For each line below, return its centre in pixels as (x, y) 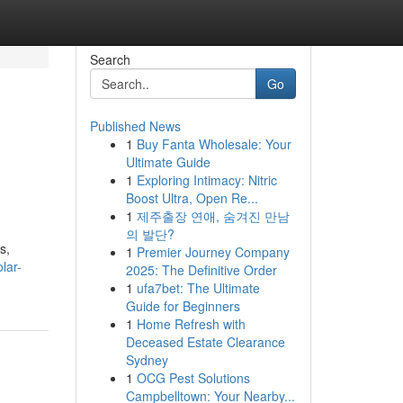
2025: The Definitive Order (201, 270)
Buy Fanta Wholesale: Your (214, 144)
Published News (135, 126)
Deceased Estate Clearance (205, 342)
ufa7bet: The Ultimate (198, 288)
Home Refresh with (191, 324)
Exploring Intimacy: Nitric (206, 180)
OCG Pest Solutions (193, 378)
